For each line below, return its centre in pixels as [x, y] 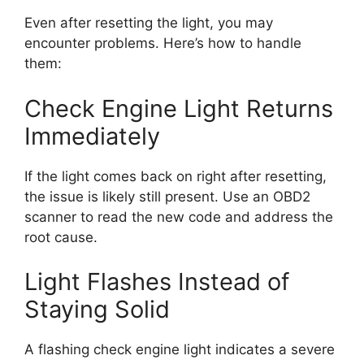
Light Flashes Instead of [157, 282]
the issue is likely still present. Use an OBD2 [167, 196]
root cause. [61, 237]
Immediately [92, 136]
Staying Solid [97, 310]
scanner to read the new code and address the [179, 217]
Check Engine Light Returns [179, 108]
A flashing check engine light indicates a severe [180, 350]
